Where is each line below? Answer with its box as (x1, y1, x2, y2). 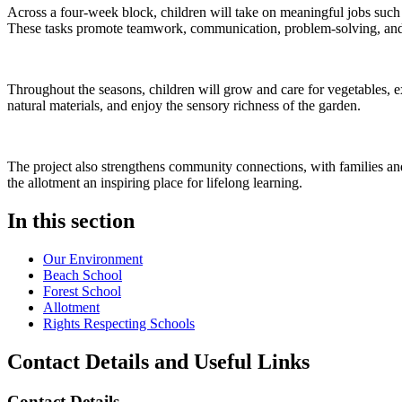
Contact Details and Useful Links (7, 349, 310, 373)
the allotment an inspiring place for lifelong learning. (7, 174, 302, 190)
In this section (7, 208, 135, 232)
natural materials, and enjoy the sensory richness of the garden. (7, 97, 361, 113)
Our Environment (43, 250, 143, 267)
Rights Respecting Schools (43, 315, 195, 331)
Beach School (43, 267, 122, 283)
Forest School (43, 283, 121, 299)
